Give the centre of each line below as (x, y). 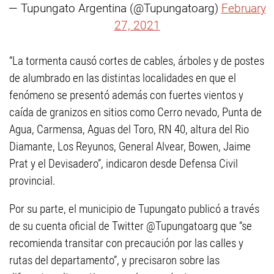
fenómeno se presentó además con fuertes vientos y (126, 95)
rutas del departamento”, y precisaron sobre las (114, 260)
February (243, 8)
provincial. (32, 181)
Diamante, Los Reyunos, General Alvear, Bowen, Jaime (130, 146)
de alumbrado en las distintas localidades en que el (123, 78)
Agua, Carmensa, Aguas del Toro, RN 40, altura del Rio (129, 129)
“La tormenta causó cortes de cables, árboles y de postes (137, 61)
